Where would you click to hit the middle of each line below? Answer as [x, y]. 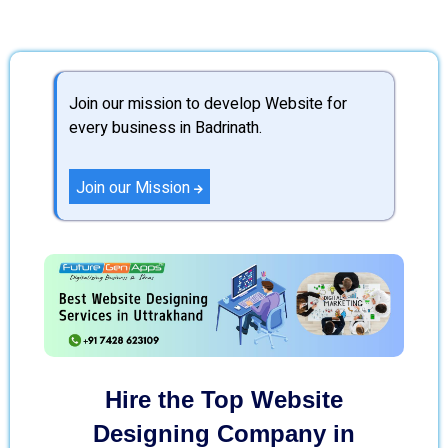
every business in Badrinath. [165, 128]
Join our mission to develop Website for [208, 104]
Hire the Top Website [224, 399]
